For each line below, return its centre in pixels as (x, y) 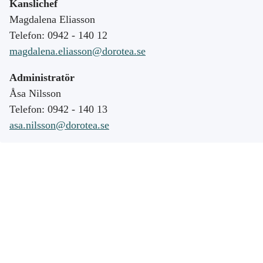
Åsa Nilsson (35, 93)
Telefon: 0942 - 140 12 (58, 35)
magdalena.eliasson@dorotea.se (77, 51)
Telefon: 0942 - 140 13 (58, 109)
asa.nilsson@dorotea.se (59, 125)
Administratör (42, 77)
